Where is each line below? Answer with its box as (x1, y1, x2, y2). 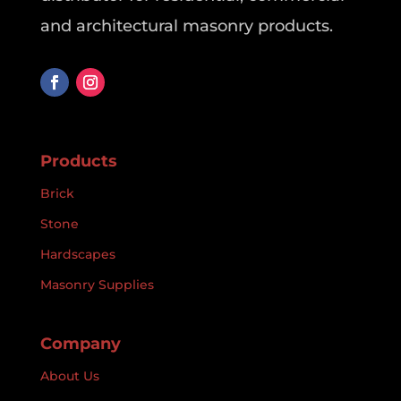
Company (39, 334, 121, 354)
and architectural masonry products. (39, 16, 333, 37)
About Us (39, 368, 99, 385)
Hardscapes (39, 246, 115, 263)
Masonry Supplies (39, 277, 154, 294)
